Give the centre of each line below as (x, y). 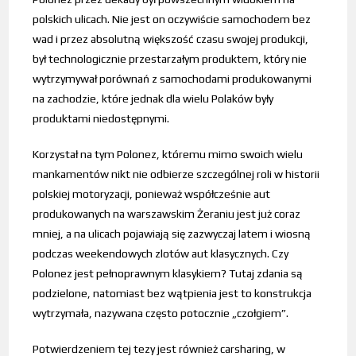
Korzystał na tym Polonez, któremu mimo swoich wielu (168, 154)
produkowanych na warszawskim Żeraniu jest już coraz (167, 213)
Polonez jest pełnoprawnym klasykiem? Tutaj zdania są (168, 273)
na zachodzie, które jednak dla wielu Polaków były (153, 98)
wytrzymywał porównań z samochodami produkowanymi (172, 78)
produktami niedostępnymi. (101, 118)
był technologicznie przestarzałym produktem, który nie (170, 58)
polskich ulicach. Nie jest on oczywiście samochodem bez (172, 19)
